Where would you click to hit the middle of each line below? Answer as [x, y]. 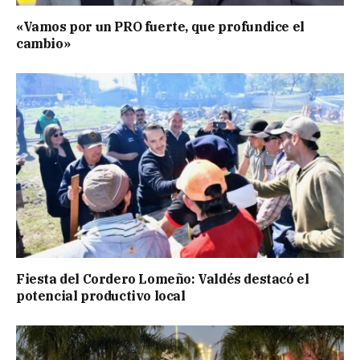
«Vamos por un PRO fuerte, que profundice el [160, 27]
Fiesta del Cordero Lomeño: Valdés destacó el [163, 278]
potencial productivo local [101, 295]
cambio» [43, 44]
